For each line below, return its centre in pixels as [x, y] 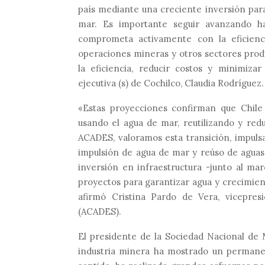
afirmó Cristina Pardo [130, 196]
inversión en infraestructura [140, 167]
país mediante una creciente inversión [163, 9]
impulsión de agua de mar [135, 152]
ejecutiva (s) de [111, 83]
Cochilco [162, 83]
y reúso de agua [227, 152]
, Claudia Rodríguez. [222, 83]
